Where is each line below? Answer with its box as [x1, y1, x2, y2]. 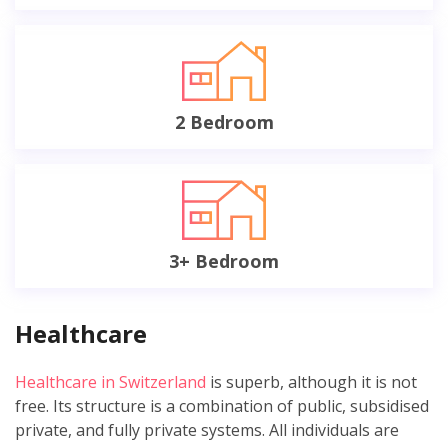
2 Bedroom [174, 109, 274, 134]
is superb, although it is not [206, 370, 417, 393]
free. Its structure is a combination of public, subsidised [15, 394, 429, 417]
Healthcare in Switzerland [15, 370, 206, 393]
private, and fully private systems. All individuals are [15, 418, 399, 441]
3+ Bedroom [169, 248, 279, 273]
